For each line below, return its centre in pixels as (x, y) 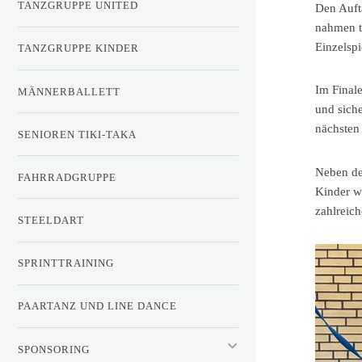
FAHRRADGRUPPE (67, 177)
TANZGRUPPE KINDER (78, 48)
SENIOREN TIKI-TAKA (77, 134)
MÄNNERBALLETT (69, 91)
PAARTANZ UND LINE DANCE (97, 306)
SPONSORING (54, 349)
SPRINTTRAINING (66, 263)
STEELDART (51, 221)
